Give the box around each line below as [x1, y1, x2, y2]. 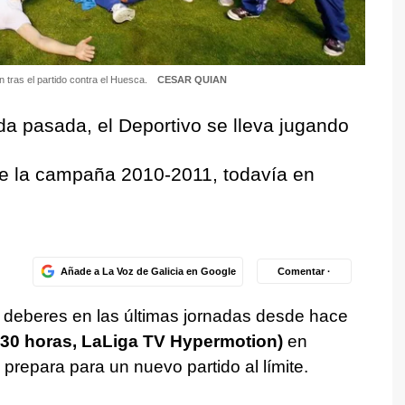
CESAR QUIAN [156, 73, 227, 85]
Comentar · [278, 265, 331, 277]
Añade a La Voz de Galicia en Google [60, 265, 236, 277]
